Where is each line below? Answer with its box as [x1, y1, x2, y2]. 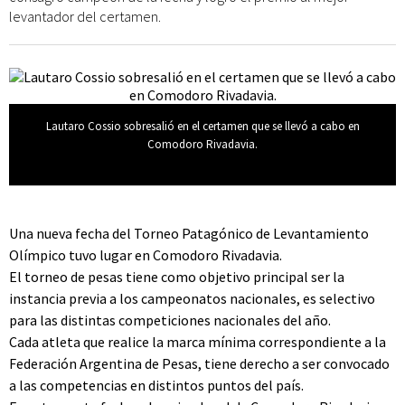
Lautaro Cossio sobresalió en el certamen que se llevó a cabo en [45, 118, 360, 134]
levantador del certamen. [9, 7, 161, 25]
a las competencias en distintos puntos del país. [9, 376, 304, 394]
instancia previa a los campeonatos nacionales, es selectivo [9, 289, 375, 307]
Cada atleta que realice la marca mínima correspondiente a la [9, 333, 386, 351]
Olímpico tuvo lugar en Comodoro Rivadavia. [9, 246, 282, 264]
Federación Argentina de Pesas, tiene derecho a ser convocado [9, 354, 390, 372]
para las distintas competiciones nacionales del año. [9, 311, 331, 329]
